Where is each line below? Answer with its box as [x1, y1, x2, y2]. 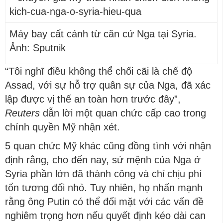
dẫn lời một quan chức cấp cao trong [43, 108, 206, 118]
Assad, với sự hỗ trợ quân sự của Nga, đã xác [5, 80, 211, 91]
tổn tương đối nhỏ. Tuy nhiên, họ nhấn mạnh [5, 182, 203, 193]
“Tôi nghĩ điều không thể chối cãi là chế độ [5, 66, 192, 77]
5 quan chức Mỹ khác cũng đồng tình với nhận [5, 140, 211, 151]
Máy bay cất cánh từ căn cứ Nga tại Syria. [9, 28, 197, 39]
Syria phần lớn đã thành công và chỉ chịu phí [5, 168, 202, 179]
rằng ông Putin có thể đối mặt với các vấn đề [5, 196, 204, 207]
